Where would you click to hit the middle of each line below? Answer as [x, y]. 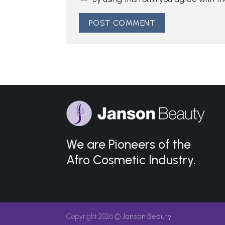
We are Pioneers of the [129, 144]
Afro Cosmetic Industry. [131, 160]
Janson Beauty [147, 217]
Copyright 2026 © [94, 217]
